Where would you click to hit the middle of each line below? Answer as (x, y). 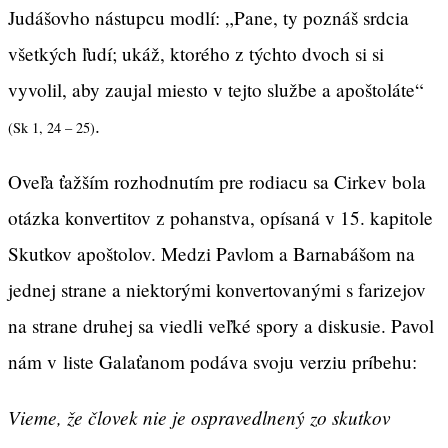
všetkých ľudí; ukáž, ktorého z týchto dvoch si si (196, 54)
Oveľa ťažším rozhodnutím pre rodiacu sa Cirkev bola (217, 181)
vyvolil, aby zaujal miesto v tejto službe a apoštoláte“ (216, 90)
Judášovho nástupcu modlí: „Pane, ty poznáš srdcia (208, 18)
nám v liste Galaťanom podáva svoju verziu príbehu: (212, 361)
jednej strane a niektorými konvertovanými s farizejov (217, 289)
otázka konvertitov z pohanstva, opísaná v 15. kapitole (220, 217)
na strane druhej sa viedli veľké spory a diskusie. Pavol (221, 325)
